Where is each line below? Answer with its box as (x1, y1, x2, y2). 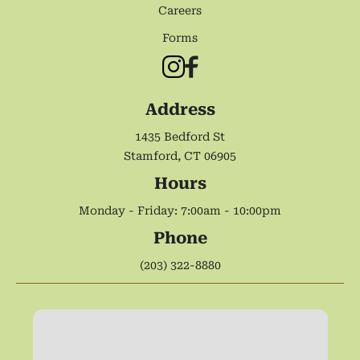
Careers (158, 4, 202, 18)
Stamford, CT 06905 (124, 149, 236, 163)
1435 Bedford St (135, 130, 225, 144)
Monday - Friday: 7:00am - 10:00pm (79, 204, 281, 218)
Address (145, 100, 215, 120)
